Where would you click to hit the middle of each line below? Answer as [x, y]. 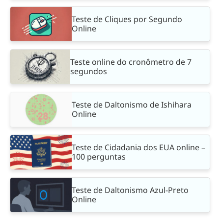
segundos [89, 71]
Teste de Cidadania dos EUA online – [138, 147]
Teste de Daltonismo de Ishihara [132, 104]
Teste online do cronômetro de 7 [131, 62]
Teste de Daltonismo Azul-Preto [130, 190]
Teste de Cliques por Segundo [127, 19]
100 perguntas [99, 156]
